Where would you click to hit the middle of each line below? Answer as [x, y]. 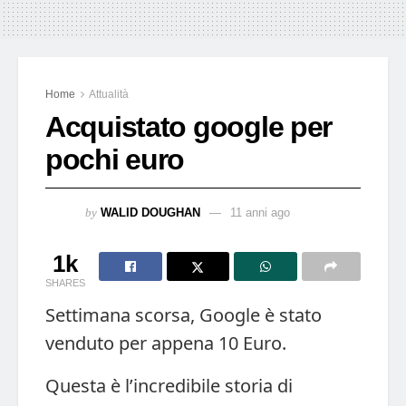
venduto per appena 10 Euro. [166, 343]
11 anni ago [260, 212]
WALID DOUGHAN [150, 212]
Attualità [109, 94]
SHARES [65, 282]
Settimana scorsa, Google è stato [184, 314]
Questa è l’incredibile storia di [169, 385]
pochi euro [115, 159]
